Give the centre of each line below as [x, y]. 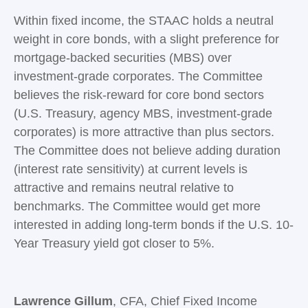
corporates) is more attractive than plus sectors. [144, 132]
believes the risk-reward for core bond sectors [139, 95]
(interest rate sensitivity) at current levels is [131, 169]
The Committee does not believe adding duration [147, 151]
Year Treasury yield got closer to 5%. [114, 244]
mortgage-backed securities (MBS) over [123, 58]
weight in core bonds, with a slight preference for [146, 40]
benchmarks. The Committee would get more [137, 207]
